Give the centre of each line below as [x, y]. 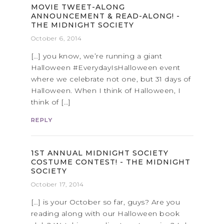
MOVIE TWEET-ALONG [78, 7]
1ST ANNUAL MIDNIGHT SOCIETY [99, 153]
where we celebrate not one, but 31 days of [111, 79]
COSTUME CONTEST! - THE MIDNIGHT [110, 162]
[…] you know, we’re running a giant [96, 56]
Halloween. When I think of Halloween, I [105, 90]
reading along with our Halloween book [105, 213]
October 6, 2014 [56, 38]
